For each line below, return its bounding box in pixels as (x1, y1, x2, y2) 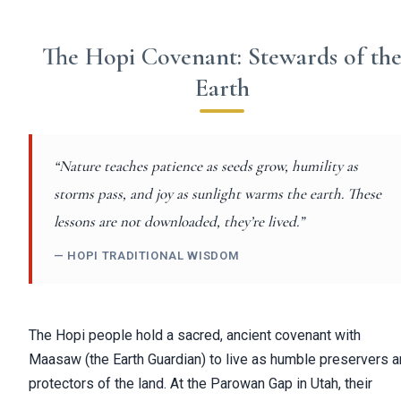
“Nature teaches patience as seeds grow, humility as (54, 157, 358, 176)
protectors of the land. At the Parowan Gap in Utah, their (29, 375, 372, 393)
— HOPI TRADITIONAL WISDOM (54, 249, 240, 263)
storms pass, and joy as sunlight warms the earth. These (54, 184, 381, 204)
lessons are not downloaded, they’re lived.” (54, 212, 304, 232)
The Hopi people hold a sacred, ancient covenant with (29, 327, 361, 345)
